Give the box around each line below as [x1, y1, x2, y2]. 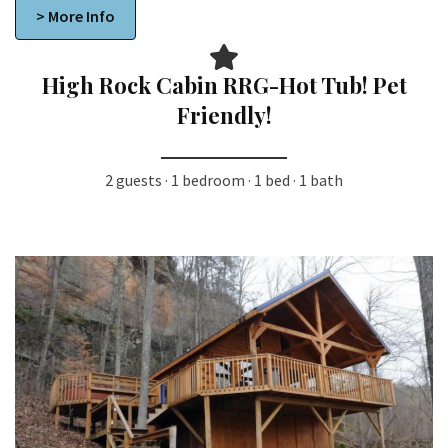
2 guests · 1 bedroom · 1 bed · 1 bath [105, 170, 343, 191]
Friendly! [176, 100, 272, 131]
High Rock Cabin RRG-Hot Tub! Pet [41, 70, 407, 101]
